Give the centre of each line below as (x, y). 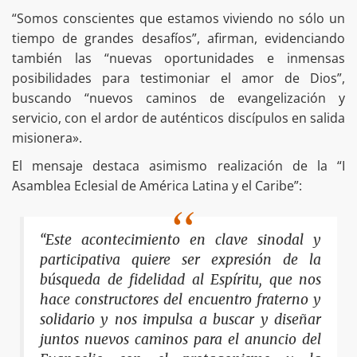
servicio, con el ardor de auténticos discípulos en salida (178, 118)
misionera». (47, 138)
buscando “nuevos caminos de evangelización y (178, 98)
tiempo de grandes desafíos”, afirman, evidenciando (178, 39)
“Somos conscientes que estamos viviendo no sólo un (178, 19)
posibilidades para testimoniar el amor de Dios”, (178, 78)
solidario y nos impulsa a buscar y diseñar (180, 320)
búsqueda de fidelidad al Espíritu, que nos (180, 280)
